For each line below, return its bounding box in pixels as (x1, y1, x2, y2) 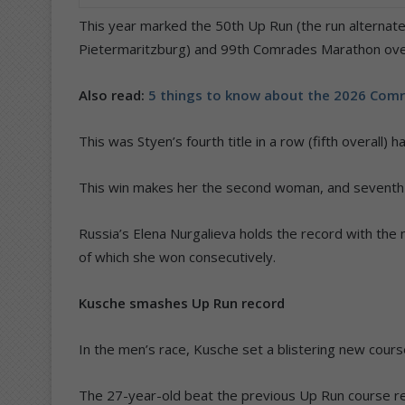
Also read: (79, 85, 148, 104)
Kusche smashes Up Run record (79, 293, 285, 312)
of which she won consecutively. (79, 247, 276, 266)
